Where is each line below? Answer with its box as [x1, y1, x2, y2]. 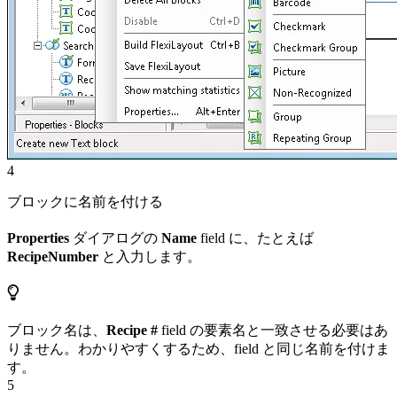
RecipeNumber [7, 248, 98, 264]
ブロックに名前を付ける [7, 193, 163, 209]
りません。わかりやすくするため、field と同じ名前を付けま [7, 340, 390, 356]
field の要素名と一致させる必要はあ [158, 322, 388, 338]
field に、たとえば [197, 230, 314, 245]
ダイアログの [69, 230, 161, 245]
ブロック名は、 [7, 322, 106, 338]
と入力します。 [98, 248, 201, 264]
